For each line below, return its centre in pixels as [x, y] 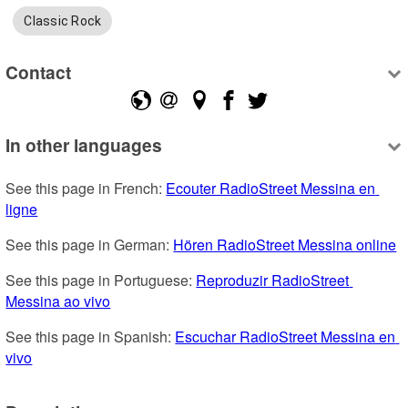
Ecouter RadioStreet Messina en [271, 188]
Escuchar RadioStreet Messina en [286, 336]
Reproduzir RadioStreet [273, 280]
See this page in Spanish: [91, 336]
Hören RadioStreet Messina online [285, 244]
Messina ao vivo [58, 301]
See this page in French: [86, 188]
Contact [39, 72]
